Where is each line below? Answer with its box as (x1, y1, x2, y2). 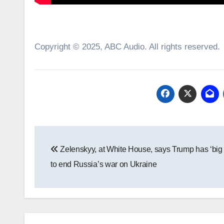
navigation (34, 146, 115, 165)
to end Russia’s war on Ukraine (50, 159, 157, 168)
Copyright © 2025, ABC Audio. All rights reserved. (34, 41, 220, 51)
